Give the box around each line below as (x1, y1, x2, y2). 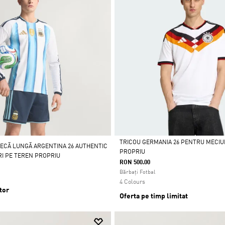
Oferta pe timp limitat (119, 193, 188, 200)
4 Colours (119, 179, 145, 185)
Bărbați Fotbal (119, 170, 155, 175)
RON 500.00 (119, 160, 150, 166)
